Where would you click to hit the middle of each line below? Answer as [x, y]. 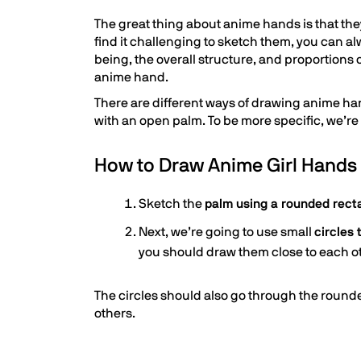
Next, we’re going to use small [226, 232]
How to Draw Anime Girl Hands [226, 166]
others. [115, 313]
